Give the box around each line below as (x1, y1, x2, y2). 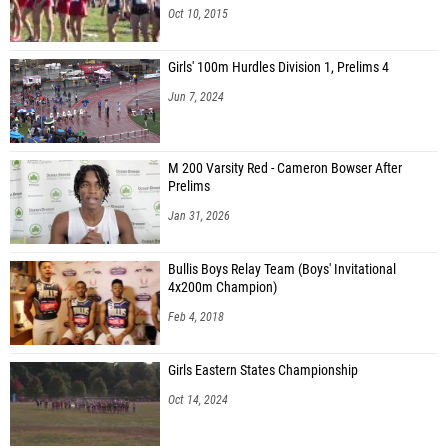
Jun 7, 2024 (168, 89, 224, 104)
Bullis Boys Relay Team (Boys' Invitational (168, 260, 396, 278)
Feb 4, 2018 (168, 309, 224, 324)
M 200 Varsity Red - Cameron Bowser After (168, 159, 402, 177)
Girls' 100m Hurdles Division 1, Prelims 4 (168, 58, 389, 76)
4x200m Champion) (168, 278, 277, 296)
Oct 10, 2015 (168, 6, 228, 21)
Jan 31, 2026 (168, 208, 230, 223)
